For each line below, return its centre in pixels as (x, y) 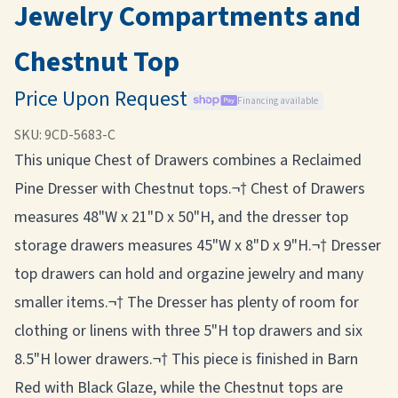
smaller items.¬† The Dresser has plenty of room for (187, 302)
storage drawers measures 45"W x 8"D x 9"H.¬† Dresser (198, 246)
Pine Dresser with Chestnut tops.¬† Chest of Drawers (190, 189)
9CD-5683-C (80, 135)
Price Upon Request (101, 99)
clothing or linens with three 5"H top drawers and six (188, 331)
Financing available (277, 100)
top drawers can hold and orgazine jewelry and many (189, 274)
